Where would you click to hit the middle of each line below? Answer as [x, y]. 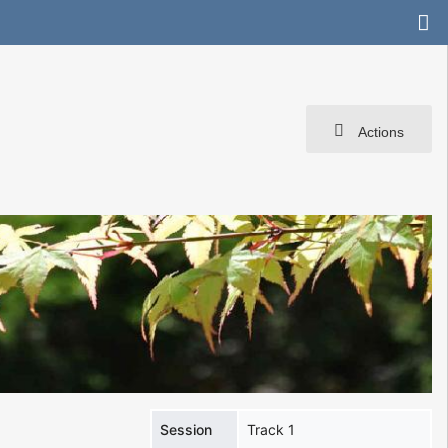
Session [186, 429]
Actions [379, 131]
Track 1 [271, 429]
